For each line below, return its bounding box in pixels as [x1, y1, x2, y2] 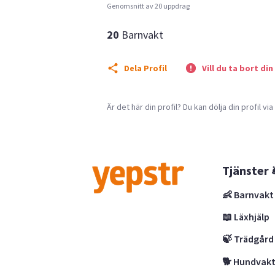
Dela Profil [124, 63, 167, 74]
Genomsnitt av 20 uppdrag [107, 1, 190, 10]
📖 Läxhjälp [222, 211, 270, 223]
